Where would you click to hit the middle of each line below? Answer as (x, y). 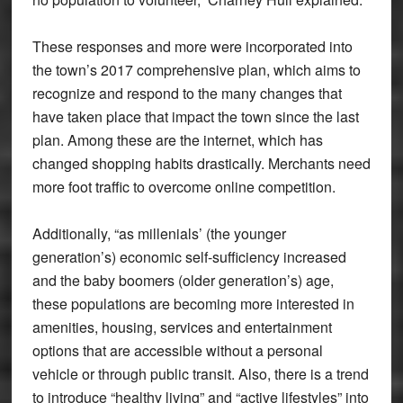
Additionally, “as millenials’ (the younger (159, 234)
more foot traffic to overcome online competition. (184, 187)
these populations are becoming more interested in (193, 304)
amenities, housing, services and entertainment (182, 327)
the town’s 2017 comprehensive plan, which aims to (196, 70)
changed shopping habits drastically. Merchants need (201, 164)
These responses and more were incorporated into (192, 47)
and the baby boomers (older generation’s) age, (183, 281)
